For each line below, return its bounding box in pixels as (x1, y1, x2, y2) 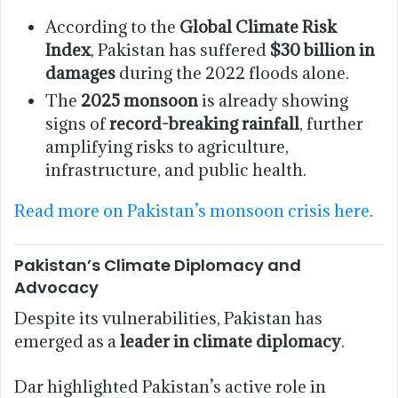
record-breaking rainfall (109, 112, 299, 134)
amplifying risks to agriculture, (45, 135, 289, 157)
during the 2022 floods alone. (115, 61, 349, 84)
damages (45, 61, 115, 84)
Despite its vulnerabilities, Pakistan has (14, 306, 322, 329)
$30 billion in (270, 38, 375, 60)
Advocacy (14, 275, 99, 298)
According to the (45, 15, 179, 37)
